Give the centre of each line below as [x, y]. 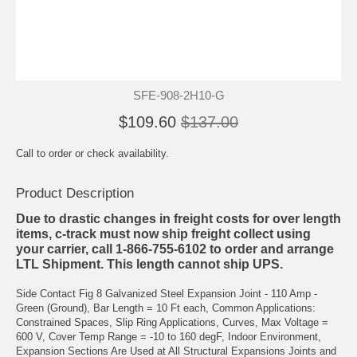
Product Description [75, 193]
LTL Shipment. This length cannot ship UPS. [149, 264]
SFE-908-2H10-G [178, 95]
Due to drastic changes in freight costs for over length [178, 218]
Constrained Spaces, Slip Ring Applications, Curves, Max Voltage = [172, 322]
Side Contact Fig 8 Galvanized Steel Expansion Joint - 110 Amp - [167, 293]
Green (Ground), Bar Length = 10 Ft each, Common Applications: [166, 308]
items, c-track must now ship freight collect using [163, 233]
